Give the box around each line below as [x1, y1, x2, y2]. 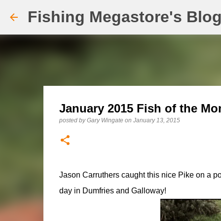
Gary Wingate [86, 117, 123, 124]
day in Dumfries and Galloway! [59, 186, 166, 195]
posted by [59, 117, 87, 124]
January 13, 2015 [133, 117, 180, 124]
